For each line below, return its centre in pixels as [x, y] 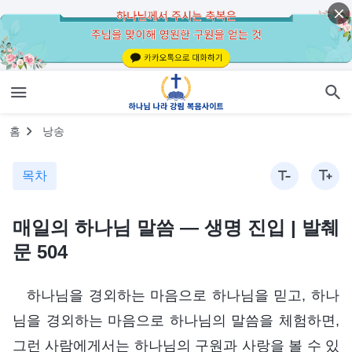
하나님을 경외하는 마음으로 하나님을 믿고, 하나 [183, 295]
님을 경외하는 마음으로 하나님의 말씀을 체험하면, [176, 320]
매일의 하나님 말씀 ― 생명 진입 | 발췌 [176, 227]
